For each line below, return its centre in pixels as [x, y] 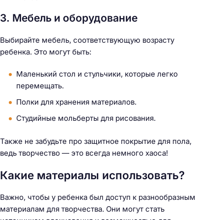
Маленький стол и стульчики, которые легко [97, 74]
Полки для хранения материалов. [76, 102]
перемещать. [40, 86]
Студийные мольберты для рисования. [86, 118]
